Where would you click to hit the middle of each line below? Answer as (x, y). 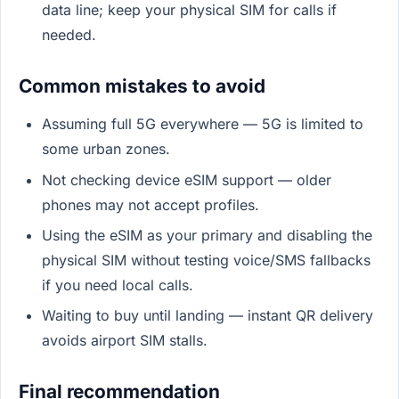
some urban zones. (106, 149)
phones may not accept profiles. (150, 204)
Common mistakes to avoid (142, 86)
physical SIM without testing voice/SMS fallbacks (206, 260)
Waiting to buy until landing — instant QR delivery (207, 316)
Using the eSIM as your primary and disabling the (207, 235)
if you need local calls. (117, 285)
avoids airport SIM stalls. (124, 341)
